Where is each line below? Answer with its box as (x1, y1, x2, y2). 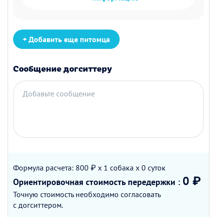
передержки (128, 176, 175, 187)
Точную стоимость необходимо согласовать (13, 189, 160, 199)
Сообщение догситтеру (13, 62, 112, 74)
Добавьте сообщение (23, 89, 95, 98)
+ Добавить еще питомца (23, 34, 110, 44)
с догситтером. (13, 200, 63, 210)
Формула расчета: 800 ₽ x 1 (13, 163, 110, 172)
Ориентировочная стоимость (13, 176, 128, 187)
